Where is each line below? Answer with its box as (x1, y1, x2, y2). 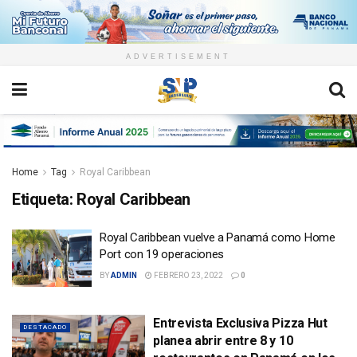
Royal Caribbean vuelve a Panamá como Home (100, 230, 335, 245)
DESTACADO (23, 323, 67, 331)
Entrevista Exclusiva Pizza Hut (153, 315, 328, 331)
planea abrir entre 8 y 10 (153, 332, 293, 348)
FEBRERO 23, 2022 (152, 271, 223, 280)
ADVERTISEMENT (126, 53, 231, 61)
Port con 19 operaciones (100, 247, 225, 262)
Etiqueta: (12, 190, 76, 210)
